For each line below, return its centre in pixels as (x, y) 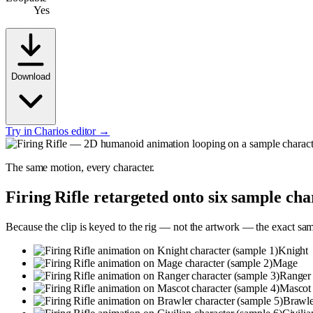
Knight (293, 250)
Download (31, 76)
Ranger (295, 275)
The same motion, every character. (80, 167)
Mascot (295, 288)
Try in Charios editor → (58, 131)
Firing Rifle (48, 197)
